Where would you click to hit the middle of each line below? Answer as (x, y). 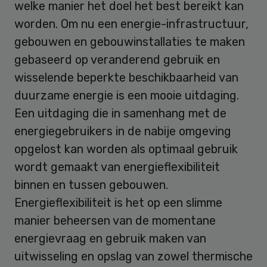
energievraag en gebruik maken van (110, 239)
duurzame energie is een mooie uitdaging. (127, 96)
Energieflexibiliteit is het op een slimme (118, 203)
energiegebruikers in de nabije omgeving (123, 131)
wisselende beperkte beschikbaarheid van (126, 78)
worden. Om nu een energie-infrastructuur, (131, 24)
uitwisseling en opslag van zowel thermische (133, 257)
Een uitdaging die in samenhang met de (120, 114)
